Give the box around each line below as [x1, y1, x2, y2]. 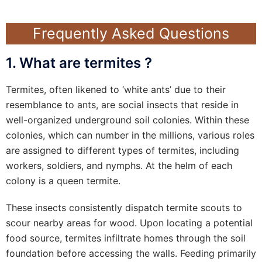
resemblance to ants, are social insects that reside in [6, 98, 239, 111]
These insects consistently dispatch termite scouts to [6, 201, 242, 213]
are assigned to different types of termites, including [6, 144, 239, 156]
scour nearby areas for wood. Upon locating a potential [6, 216, 253, 229]
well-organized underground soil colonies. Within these [6, 113, 249, 126]
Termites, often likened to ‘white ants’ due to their [6, 83, 226, 95]
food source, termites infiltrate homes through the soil [6, 232, 246, 244]
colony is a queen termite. [6, 174, 120, 187]
